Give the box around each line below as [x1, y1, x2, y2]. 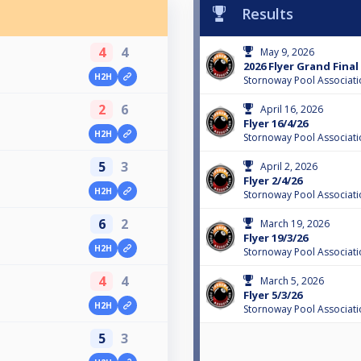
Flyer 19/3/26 [243, 230, 308, 245]
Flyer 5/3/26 [243, 287, 302, 302]
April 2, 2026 [260, 159, 317, 173]
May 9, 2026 [260, 44, 314, 59]
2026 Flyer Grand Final [243, 58, 359, 73]
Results [242, 3, 293, 23]
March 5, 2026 [260, 273, 324, 288]
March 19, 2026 [260, 216, 330, 230]
